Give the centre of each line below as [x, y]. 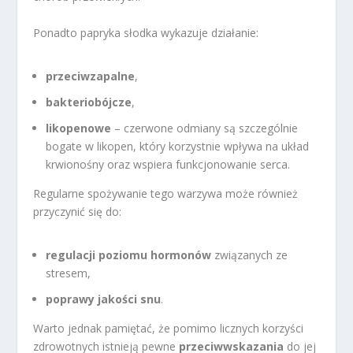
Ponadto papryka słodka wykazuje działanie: [146, 32]
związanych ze [250, 255]
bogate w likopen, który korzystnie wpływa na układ [178, 146]
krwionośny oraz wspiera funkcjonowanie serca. [168, 164]
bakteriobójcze [89, 102]
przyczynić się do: [78, 211]
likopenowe [79, 128]
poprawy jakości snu [104, 299]
